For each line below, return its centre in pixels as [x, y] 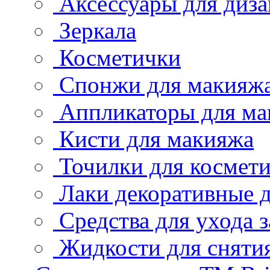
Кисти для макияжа [156, 139]
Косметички [120, 57]
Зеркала [98, 30]
